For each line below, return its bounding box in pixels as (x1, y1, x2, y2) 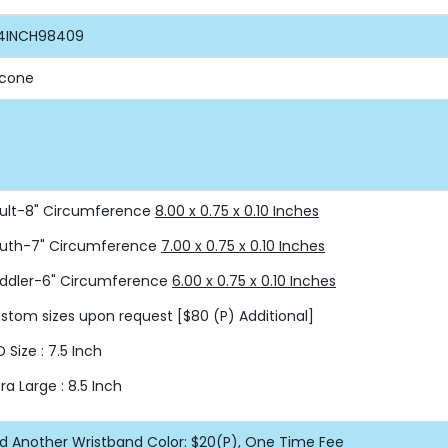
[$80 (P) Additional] (177, 305, 314, 326)
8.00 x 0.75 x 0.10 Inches (155, 200, 319, 221)
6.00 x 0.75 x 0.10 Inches (172, 270, 336, 291)
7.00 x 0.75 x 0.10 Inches (161, 235, 325, 256)
